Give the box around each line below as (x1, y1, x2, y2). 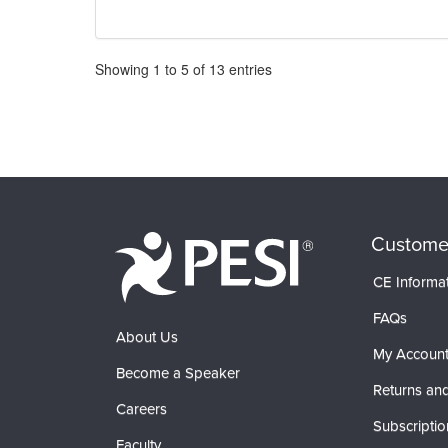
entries (225, 59, 272, 79)
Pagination (79, 54, 163, 80)
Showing (95, 59, 153, 79)
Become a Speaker (116, 362, 240, 383)
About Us (116, 326, 178, 347)
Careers (116, 398, 167, 419)
